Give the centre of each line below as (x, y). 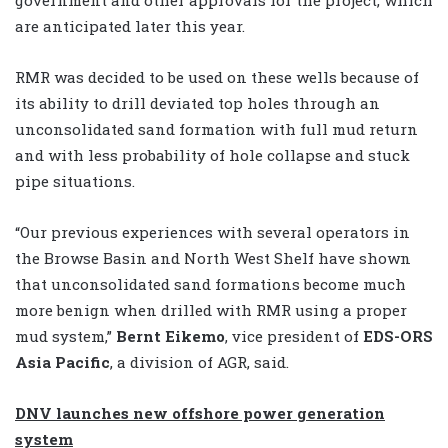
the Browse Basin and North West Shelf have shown (213, 258)
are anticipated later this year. (130, 26)
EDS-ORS (398, 336)
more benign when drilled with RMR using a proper (211, 310)
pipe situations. (75, 181)
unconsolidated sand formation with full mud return (216, 129)
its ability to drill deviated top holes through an (197, 103)
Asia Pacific (62, 362)
